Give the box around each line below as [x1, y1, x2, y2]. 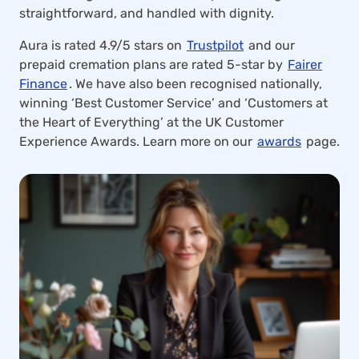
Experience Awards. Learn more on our [19, 134, 256, 149]
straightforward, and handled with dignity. [19, 6, 274, 21]
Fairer [288, 57, 322, 72]
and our [245, 38, 295, 53]
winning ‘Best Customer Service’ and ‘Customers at [19, 95, 328, 111]
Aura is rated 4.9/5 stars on [19, 38, 185, 53]
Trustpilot [187, 38, 244, 53]
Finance [19, 76, 67, 91]
